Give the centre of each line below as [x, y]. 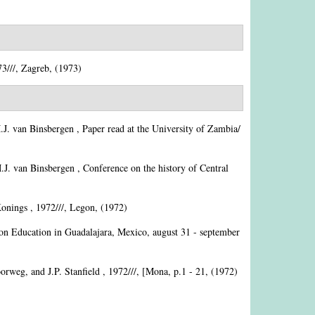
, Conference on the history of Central [152, 168]
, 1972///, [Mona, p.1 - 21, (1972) [169, 271]
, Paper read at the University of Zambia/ [157, 128]
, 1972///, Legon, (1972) [77, 207]
